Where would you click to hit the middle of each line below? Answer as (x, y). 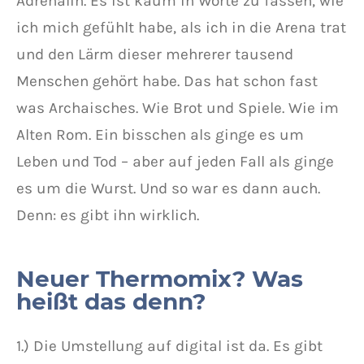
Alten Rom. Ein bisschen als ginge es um (160, 134)
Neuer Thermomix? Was (160, 279)
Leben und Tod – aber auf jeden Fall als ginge (175, 161)
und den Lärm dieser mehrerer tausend (155, 54)
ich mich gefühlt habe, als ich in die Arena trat (181, 27)
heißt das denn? (111, 301)
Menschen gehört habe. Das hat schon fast (167, 81)
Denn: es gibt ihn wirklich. (108, 215)
